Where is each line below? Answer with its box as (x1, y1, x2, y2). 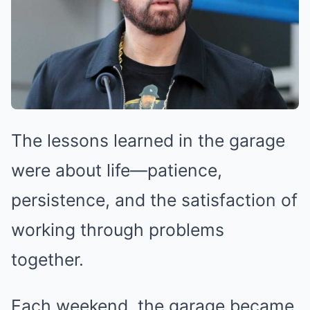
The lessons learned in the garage (11, 130, 285, 152)
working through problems (11, 219, 224, 241)
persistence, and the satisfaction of (11, 190, 298, 211)
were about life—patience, (11, 160, 222, 181)
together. (11, 249, 84, 271)
